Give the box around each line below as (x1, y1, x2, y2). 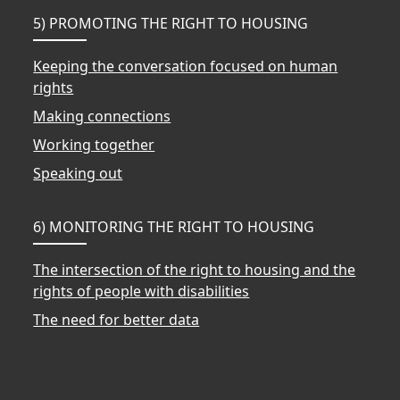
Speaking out (33, 162, 123, 183)
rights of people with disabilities (33, 280, 250, 301)
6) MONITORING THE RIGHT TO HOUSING (33, 216, 315, 237)
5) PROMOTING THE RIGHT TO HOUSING (33, 12, 309, 33)
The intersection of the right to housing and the (33, 259, 356, 279)
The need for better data (33, 309, 200, 329)
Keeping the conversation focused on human (33, 55, 338, 76)
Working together (33, 134, 155, 154)
